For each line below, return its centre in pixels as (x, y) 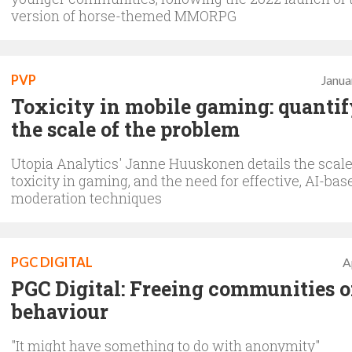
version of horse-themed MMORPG (124, 15)
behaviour (60, 311)
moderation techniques (86, 198)
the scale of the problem (125, 129)
